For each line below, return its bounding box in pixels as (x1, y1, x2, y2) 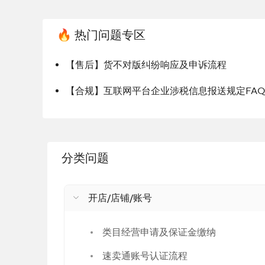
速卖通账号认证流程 (102, 250, 188, 262)
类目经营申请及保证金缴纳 (102, 227, 216, 238)
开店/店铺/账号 (88, 192, 152, 204)
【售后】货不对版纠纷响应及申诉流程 (66, 59, 227, 71)
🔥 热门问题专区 (57, 28, 146, 43)
